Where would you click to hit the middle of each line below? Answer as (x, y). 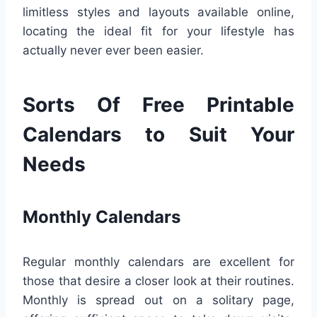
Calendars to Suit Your (158, 135)
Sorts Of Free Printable (158, 105)
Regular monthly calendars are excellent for (158, 262)
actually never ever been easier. (113, 51)
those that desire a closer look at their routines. (158, 281)
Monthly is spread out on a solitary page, (158, 300)
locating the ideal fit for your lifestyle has (158, 31)
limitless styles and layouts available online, (158, 12)
